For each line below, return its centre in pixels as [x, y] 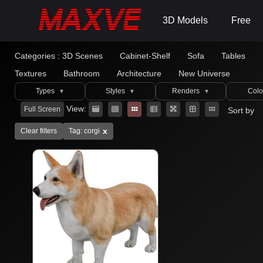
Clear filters [39, 131]
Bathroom [82, 73]
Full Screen [42, 109]
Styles [116, 91]
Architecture [139, 73]
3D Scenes [82, 56]
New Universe [204, 73]
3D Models [185, 20]
